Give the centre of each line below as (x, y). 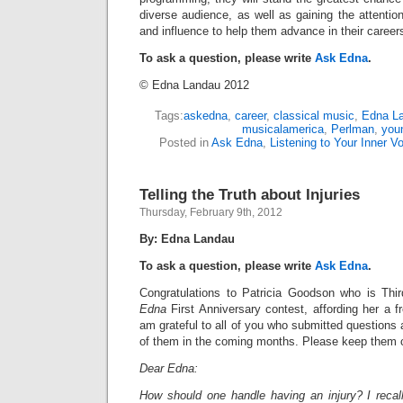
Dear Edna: (169, 368)
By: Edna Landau (187, 238)
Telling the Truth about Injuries (250, 194)
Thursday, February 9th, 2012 (211, 212)
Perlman (352, 129)
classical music (313, 115)
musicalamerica (282, 129)
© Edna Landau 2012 (194, 85)
